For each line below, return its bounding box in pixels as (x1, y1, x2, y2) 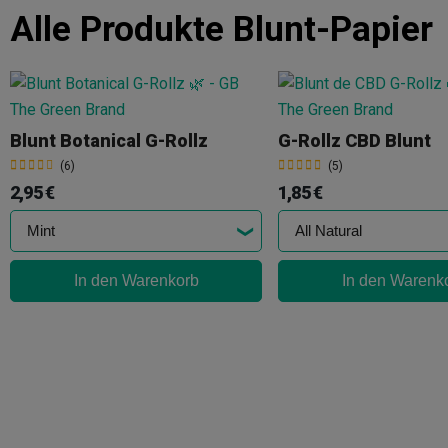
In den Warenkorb (73, 271, 199, 289)
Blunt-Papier (233, 8, 433, 50)
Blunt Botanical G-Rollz (10, 130, 208, 152)
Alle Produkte (10, 8, 233, 50)
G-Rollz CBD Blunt (278, 130, 431, 152)
